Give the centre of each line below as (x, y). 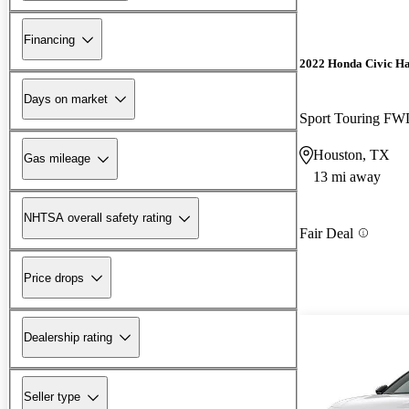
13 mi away (347, 176)
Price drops (54, 278)
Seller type (52, 397)
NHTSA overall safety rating (98, 218)
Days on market (66, 99)
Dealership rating (68, 337)
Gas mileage (57, 159)
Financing (49, 39)
